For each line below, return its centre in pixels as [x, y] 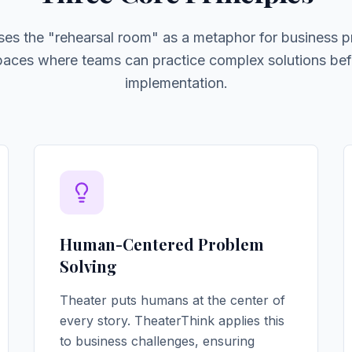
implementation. [176, 83]
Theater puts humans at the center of [172, 300]
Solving [88, 266]
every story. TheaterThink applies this [172, 321]
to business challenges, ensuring [157, 341]
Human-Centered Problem [161, 244]
